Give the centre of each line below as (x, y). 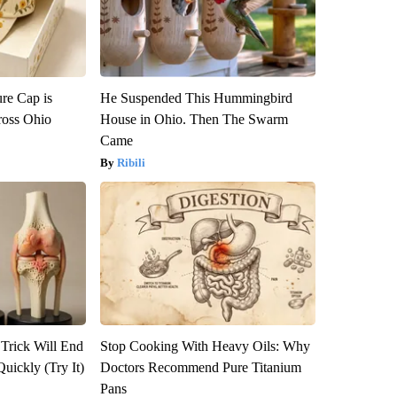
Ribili (131, 162)
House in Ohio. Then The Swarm (194, 119)
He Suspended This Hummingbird (196, 97)
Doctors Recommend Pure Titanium (200, 367)
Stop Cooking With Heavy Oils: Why (205, 346)
